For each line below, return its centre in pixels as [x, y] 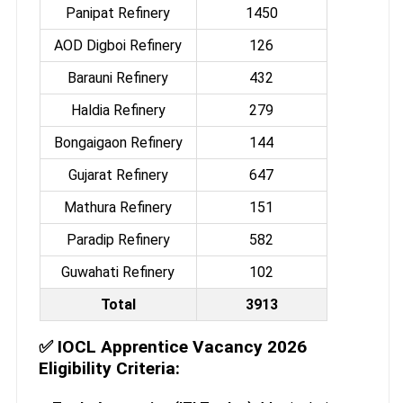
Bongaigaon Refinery [118, 143]
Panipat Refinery [118, 13]
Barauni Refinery [118, 78]
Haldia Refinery [118, 111]
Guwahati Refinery [118, 273]
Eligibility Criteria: [109, 369]
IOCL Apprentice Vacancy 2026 [182, 347]
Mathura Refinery [118, 208]
